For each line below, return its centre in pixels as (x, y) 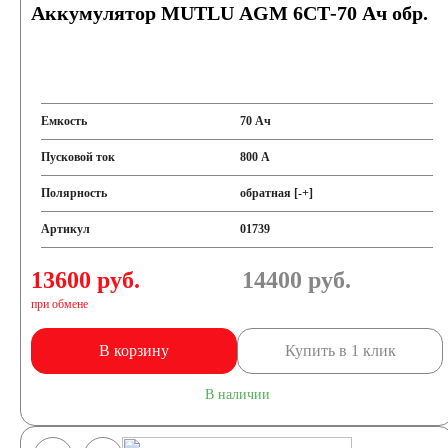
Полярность (74, 193)
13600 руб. (85, 280)
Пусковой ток (78, 157)
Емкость (64, 121)
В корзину (134, 350)
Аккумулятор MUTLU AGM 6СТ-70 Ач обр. (229, 13)
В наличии (237, 394)
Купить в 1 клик (340, 350)
